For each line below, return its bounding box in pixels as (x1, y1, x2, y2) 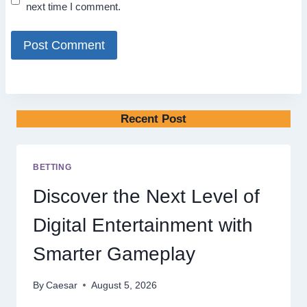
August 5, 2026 (91, 280, 158, 291)
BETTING (33, 162, 72, 173)
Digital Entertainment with (33, 214, 253, 236)
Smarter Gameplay (33, 243, 195, 265)
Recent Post (121, 112, 186, 125)
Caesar (46, 280, 78, 291)
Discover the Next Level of (33, 186, 260, 208)
